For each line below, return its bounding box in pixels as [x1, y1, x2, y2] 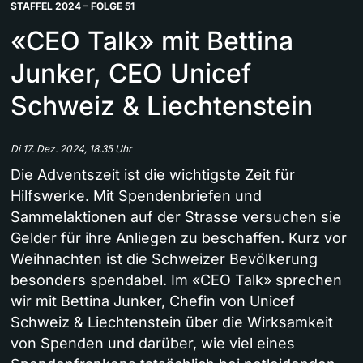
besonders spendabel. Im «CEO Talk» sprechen [11, 271, 342, 289]
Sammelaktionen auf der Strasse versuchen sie [11, 208, 341, 226]
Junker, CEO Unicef [11, 58, 251, 90]
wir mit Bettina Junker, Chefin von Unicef [11, 293, 295, 310]
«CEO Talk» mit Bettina [11, 25, 293, 58]
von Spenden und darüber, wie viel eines [11, 335, 295, 352]
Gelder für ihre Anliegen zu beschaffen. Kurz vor [11, 229, 347, 247]
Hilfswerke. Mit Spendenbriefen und [11, 187, 262, 205]
